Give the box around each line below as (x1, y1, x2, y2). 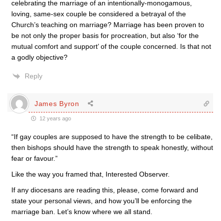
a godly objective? (11, 53, 68, 61)
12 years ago (38, 115, 71, 121)
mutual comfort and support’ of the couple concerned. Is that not (11, 42, 211, 50)
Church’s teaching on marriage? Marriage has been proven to (11, 21, 204, 29)
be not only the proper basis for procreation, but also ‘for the (11, 32, 199, 39)
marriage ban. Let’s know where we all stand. (11, 208, 152, 216)
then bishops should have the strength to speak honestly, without (11, 144, 213, 151)
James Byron (35, 99, 79, 108)
